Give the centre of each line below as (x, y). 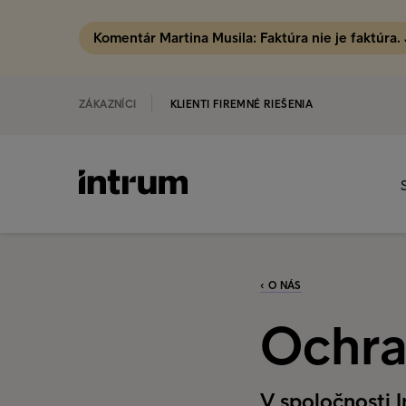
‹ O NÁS (281, 285)
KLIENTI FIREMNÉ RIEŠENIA (242, 104)
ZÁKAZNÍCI (108, 104)
